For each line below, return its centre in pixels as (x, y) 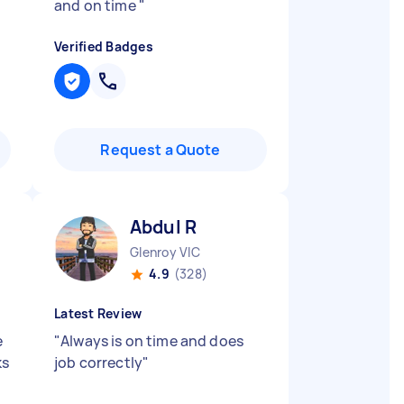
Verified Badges (104, 46)
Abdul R (164, 227)
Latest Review (98, 313)
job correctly (98, 363)
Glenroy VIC (165, 252)
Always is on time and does (152, 341)
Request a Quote (161, 150)
